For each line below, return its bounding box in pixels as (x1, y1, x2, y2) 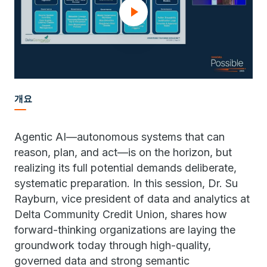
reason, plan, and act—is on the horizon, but (14, 146, 232, 159)
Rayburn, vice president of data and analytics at (14, 193, 250, 205)
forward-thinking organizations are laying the (14, 223, 235, 236)
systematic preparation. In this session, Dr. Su (14, 177, 238, 190)
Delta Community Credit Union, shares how (14, 208, 227, 221)
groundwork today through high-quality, (14, 239, 211, 252)
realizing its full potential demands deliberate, (14, 162, 237, 174)
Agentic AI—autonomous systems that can (14, 131, 225, 143)
